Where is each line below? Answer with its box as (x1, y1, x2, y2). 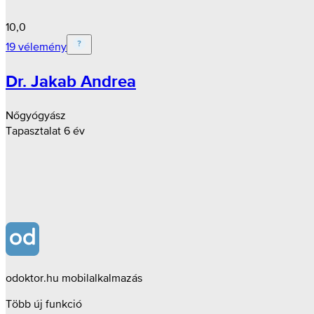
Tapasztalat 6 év (6, 124, 85, 137)
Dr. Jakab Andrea (6, 69, 136, 94)
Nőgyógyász (6, 109, 66, 122)
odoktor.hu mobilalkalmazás (6, 271, 142, 285)
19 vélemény (6, 40, 67, 53)
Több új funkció (6, 297, 82, 310)
